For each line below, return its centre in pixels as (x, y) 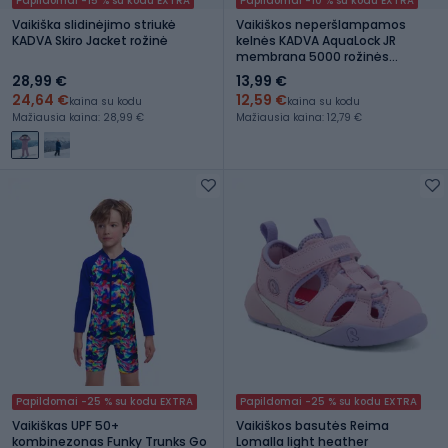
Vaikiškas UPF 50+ (65, 425)
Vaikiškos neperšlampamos (321, 24)
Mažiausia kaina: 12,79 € (299, 117)
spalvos (260, 72)
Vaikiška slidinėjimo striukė (94, 24)
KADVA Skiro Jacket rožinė (90, 40)
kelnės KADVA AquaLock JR (316, 40)
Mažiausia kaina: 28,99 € (78, 117)
